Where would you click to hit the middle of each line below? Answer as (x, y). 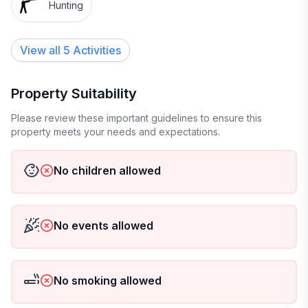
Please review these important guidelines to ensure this (136, 118)
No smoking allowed (108, 280)
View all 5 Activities (70, 50)
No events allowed (103, 225)
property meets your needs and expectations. (115, 132)
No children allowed (107, 170)
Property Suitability (74, 93)
